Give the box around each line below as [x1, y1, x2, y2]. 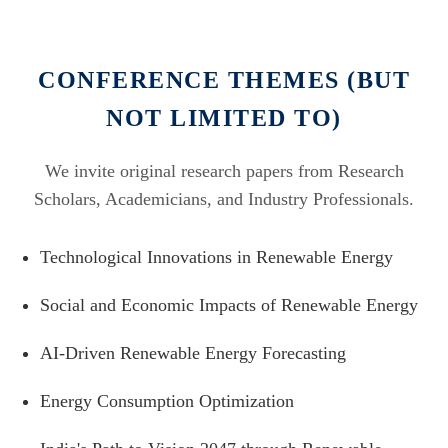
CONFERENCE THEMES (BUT [38, 66, 410, 93]
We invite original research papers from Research [44, 160, 404, 181]
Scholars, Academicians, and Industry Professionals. [34, 188, 414, 209]
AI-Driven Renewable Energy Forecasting [40, 342, 346, 363]
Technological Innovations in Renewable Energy [40, 246, 393, 267]
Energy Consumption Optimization [40, 390, 294, 411]
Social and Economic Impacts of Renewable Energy [40, 294, 418, 315]
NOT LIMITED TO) [106, 104, 342, 131]
